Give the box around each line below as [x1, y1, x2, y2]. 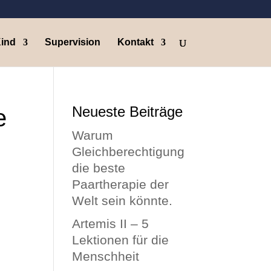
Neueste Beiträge [72, 103, 183, 120]
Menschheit [72, 249, 140, 263]
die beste [72, 161, 126, 175]
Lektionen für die [72, 232, 169, 247]
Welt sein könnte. [72, 194, 173, 207]
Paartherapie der [72, 177, 169, 191]
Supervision [44, 37, 100, 47]
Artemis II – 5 [72, 216, 149, 230]
